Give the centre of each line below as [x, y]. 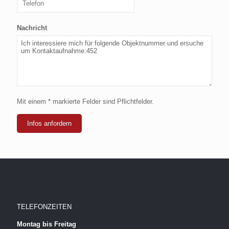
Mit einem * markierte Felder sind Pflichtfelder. [85, 101]
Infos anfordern [49, 123]
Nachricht [32, 28]
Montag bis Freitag [47, 224]
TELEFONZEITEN [44, 207]
